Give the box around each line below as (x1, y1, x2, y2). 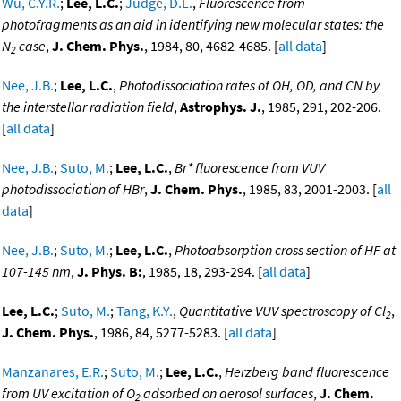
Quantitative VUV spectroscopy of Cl (179, 302, 386, 320)
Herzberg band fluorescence (225, 363, 389, 381)
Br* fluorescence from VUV (175, 158, 325, 177)
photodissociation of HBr (2, 180, 144, 199)
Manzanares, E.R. (2, 363, 104, 381)
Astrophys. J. (180, 98, 261, 116)
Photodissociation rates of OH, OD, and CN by (119, 76, 380, 95)
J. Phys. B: (77, 262, 142, 281)
